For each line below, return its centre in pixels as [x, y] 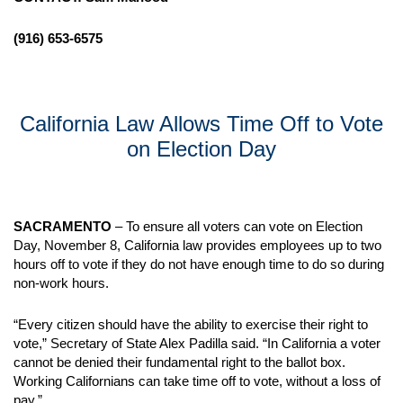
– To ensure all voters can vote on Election [237, 226]
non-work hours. [63, 283]
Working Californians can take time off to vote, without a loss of [197, 381]
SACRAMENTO [63, 226]
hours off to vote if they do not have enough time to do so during [199, 264]
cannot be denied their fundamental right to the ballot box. [179, 362]
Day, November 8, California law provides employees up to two [197, 245]
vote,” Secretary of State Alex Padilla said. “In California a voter [197, 343]
